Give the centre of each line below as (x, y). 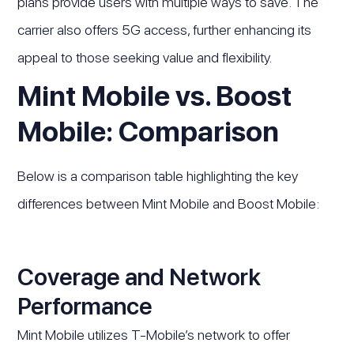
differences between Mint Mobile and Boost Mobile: (169, 204)
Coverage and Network (139, 277)
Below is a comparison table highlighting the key (158, 176)
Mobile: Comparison (149, 132)
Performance (85, 306)
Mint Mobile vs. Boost (155, 96)
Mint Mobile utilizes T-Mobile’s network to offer (154, 335)
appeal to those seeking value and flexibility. (145, 57)
